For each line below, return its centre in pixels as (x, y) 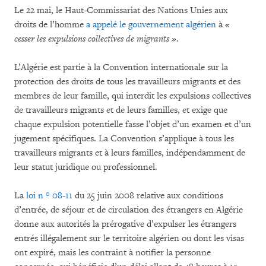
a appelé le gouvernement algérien (151, 24)
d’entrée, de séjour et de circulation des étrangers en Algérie (129, 210)
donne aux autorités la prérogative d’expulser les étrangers (125, 224)
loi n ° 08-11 (49, 195)
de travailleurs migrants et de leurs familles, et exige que (121, 110)
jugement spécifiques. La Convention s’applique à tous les (124, 138)
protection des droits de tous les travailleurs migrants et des (127, 81)
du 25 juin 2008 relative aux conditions (148, 195)
